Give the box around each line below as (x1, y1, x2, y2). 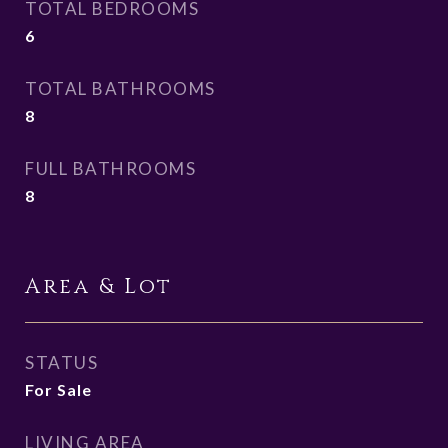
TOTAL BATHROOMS (25, 78, 216, 99)
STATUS (25, 352, 98, 373)
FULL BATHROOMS (25, 158, 196, 179)
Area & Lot (25, 273, 173, 301)
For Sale (25, 380, 92, 399)
